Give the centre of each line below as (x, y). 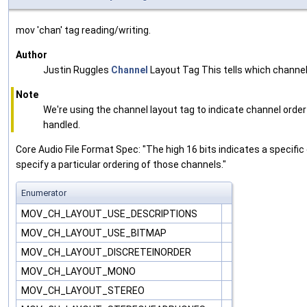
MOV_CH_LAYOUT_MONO (79, 272)
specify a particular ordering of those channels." (121, 165)
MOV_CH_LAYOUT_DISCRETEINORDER (107, 253)
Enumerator (44, 193)
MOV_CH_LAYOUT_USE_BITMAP (95, 233)
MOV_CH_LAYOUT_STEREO (84, 291)
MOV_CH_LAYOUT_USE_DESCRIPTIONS (110, 214)
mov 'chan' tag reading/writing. (83, 30)
